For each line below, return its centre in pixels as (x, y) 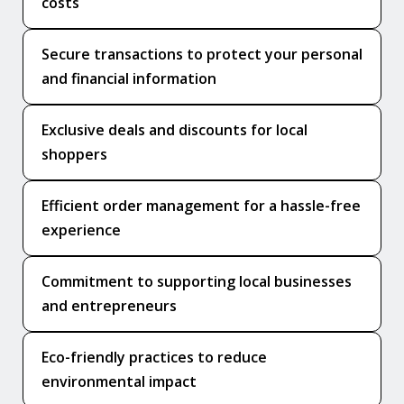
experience (81, 230)
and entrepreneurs (109, 305)
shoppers (74, 154)
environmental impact (119, 381)
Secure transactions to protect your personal (202, 54)
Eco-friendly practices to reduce (154, 357)
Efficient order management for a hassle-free (201, 205)
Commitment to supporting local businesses (197, 281)
